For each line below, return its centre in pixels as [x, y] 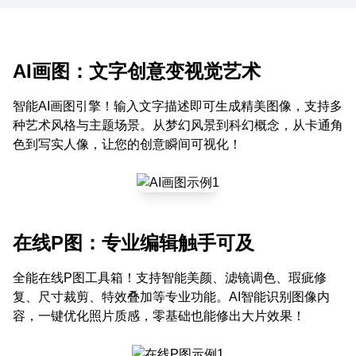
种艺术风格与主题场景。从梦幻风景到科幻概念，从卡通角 [178, 125]
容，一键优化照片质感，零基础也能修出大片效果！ [159, 316]
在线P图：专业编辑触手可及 [133, 243]
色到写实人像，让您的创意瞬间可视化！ [127, 144]
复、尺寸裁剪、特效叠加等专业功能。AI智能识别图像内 [171, 297]
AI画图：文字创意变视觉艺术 [137, 71]
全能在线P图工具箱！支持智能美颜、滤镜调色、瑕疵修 [170, 278]
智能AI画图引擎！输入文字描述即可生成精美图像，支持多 [178, 106]
